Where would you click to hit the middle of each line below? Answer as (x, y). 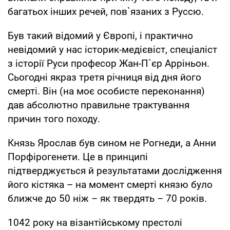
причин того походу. (54, 119)
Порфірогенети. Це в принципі (78, 157)
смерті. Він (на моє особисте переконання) (106, 91)
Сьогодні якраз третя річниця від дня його (104, 77)
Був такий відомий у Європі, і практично (100, 35)
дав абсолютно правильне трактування (99, 105)
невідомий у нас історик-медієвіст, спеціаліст (112, 49)
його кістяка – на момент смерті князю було (110, 184)
